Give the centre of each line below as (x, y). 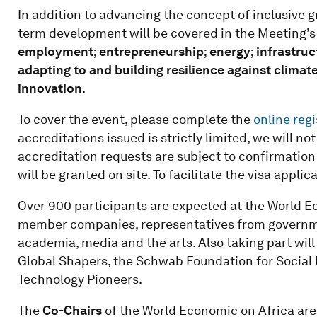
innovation (50, 88)
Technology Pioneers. (80, 279)
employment (55, 51)
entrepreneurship (151, 51)
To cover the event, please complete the (135, 119)
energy (230, 51)
